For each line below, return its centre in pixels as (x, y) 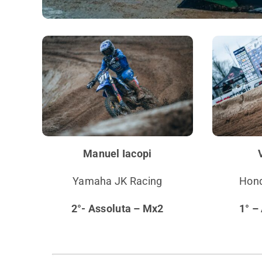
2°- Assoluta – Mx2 (117, 208)
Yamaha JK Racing (118, 181)
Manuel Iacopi (118, 153)
